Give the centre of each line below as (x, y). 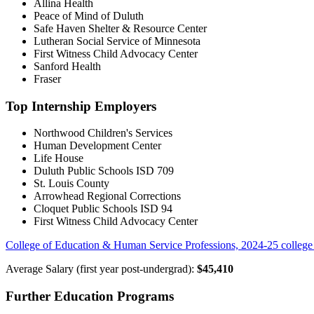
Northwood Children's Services (103, 133)
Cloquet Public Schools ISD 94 (103, 209)
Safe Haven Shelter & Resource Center (120, 28)
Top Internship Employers (81, 106)
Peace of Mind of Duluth (89, 15)
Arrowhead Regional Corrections (107, 196)
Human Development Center (97, 146)
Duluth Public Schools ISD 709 (104, 171)
